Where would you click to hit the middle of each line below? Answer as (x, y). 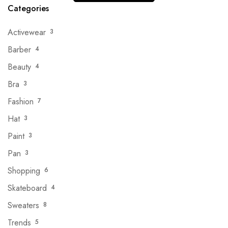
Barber (19, 50)
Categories (28, 9)
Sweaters (23, 206)
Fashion (21, 102)
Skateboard (27, 188)
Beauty (19, 67)
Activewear (27, 33)
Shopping (24, 171)
